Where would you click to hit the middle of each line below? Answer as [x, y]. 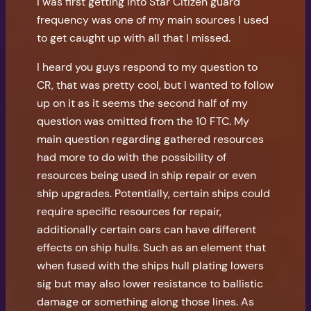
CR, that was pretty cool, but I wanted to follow [155, 85]
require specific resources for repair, [129, 212]
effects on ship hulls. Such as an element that [152, 248]
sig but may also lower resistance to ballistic [150, 284]
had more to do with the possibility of [132, 158]
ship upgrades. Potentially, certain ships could [154, 194]
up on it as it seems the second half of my [143, 103]
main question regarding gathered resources [151, 140]
